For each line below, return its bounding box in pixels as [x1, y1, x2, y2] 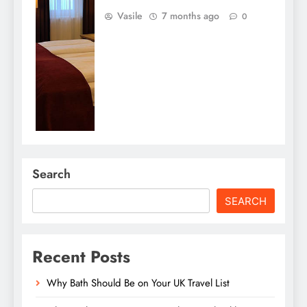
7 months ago [162, 9, 219, 23]
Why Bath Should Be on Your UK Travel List [47, 275, 230, 291]
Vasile [117, 9, 143, 23]
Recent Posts [32, 244, 130, 269]
